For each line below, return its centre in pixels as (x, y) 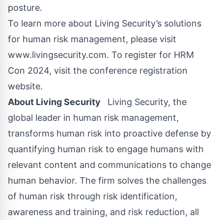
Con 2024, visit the (49, 71)
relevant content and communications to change (110, 165)
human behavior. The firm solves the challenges (107, 181)
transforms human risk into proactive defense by (110, 134)
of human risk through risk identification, (93, 196)
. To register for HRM (150, 55)
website (24, 86)
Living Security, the (145, 102)
